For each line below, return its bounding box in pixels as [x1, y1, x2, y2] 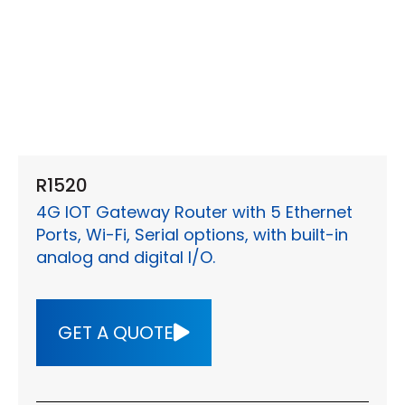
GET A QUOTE [58, 320, 174, 346]
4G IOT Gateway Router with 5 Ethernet [36, 201, 353, 224]
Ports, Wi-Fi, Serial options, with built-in [36, 223, 348, 247]
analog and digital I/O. [36, 246, 215, 269]
